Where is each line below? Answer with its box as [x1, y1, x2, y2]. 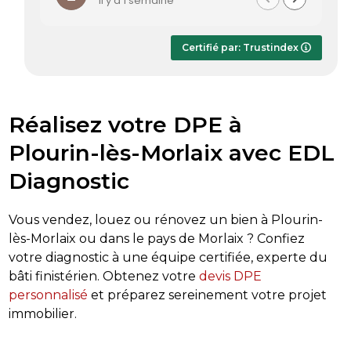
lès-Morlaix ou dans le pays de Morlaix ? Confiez [8, 230, 305, 246]
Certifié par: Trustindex [182, 41, 302, 53]
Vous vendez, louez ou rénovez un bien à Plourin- [8, 212, 323, 227]
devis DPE [198, 268, 262, 284]
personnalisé [8, 287, 88, 302]
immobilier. [8, 306, 77, 321]
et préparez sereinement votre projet [87, 287, 327, 302]
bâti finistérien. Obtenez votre [8, 268, 199, 284]
